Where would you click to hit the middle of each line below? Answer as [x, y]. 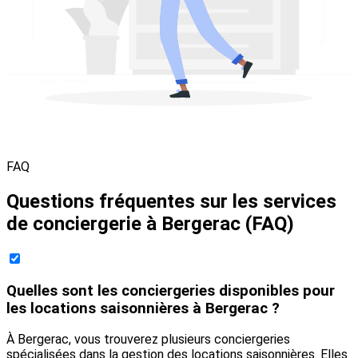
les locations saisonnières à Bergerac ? [143, 308]
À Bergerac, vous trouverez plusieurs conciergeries [148, 340]
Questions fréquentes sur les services [171, 202]
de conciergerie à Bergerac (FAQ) [150, 224]
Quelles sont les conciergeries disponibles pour [171, 290]
